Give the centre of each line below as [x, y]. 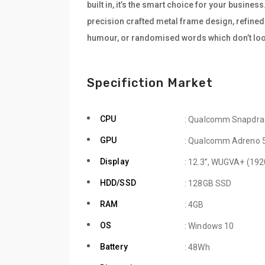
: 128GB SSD [208, 184]
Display [114, 162]
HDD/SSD [118, 183]
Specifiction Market [150, 83]
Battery [114, 247]
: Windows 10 [209, 226]
